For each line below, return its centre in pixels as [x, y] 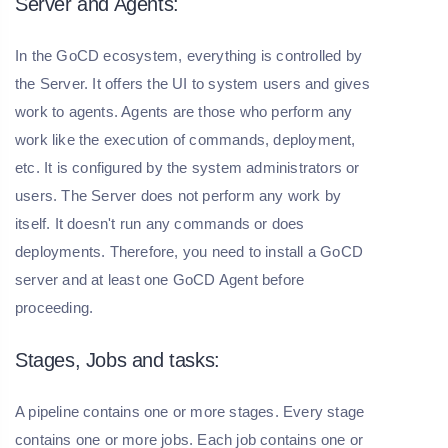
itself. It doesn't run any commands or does [160, 224]
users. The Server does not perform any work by [178, 196]
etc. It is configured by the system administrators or [187, 168]
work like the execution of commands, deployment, [185, 140]
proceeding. [54, 308]
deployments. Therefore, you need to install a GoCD [189, 252]
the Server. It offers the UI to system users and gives [192, 84]
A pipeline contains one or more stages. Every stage [190, 412]
